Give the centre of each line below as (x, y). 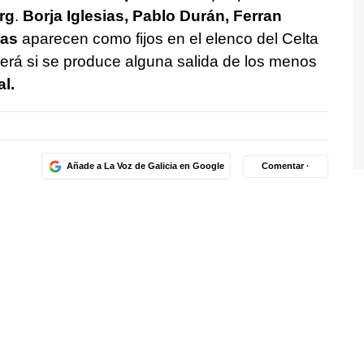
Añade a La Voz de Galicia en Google (145, 166)
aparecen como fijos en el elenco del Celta (168, 38)
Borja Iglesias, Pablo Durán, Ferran (152, 15)
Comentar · (286, 166)
